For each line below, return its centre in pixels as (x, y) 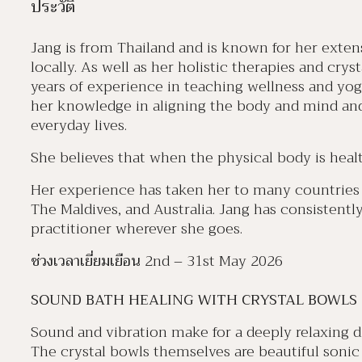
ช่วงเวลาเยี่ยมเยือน (86, 261)
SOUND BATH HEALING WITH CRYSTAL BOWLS (194, 300)
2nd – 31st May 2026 (212, 261)
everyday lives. (79, 125)
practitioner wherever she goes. (137, 229)
